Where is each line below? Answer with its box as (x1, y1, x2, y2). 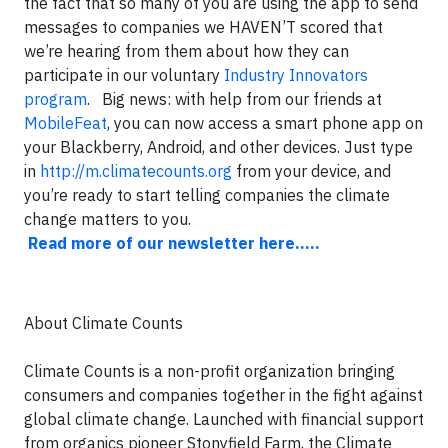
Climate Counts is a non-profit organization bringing (24, 361, 395, 381)
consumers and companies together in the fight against (24, 385, 423, 405)
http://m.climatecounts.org (40, 161, 232, 181)
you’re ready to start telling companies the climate (24, 185, 390, 205)
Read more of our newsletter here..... (24, 233, 320, 253)
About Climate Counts (24, 313, 183, 333)
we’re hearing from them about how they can (24, 41, 349, 61)
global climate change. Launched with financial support (24, 409, 424, 429)
